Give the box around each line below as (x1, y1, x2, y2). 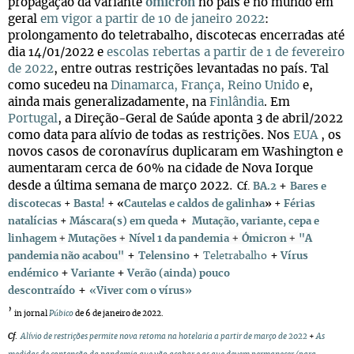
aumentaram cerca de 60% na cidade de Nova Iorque (8, 163, 313, 175)
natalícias (8, 217, 58, 227)
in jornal (14, 310, 47, 318)
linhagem (8, 234, 57, 244)
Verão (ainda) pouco (127, 269, 230, 279)
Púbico (47, 310, 73, 318)
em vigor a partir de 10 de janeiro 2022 (40, 13, 265, 25)
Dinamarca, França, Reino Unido (111, 80, 299, 92)
